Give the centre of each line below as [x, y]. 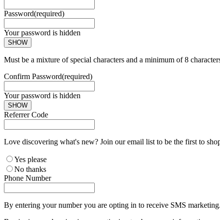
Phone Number [27, 178]
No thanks [30, 169]
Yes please [30, 159]
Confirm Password [33, 76]
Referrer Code [26, 114]
